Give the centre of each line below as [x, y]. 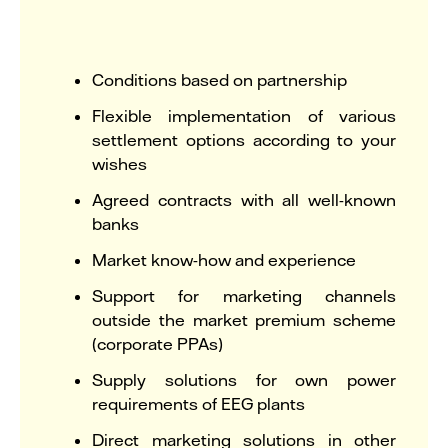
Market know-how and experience [226, 259]
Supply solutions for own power [244, 379]
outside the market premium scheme [244, 319]
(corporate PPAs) [157, 343]
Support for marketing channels [244, 295]
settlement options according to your [244, 139]
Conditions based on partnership [219, 79]
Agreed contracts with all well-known [244, 199]
